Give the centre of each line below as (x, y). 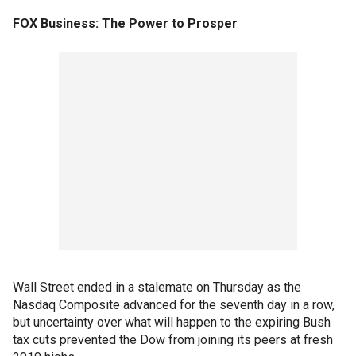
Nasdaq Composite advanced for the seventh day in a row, (174, 305)
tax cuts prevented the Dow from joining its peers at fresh (173, 340)
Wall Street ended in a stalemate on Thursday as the (157, 287)
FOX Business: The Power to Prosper (125, 23)
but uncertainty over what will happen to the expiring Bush (172, 322)
